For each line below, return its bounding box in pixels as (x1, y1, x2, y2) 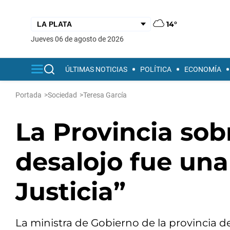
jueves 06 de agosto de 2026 (35, 34, 124, 43)
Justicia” (15, 177, 126, 206)
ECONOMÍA (184, 65, 221, 73)
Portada (15, 91, 42, 99)
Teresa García (83, 91, 127, 99)
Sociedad (48, 91, 77, 99)
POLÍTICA (140, 65, 171, 73)
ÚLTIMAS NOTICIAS (65, 65, 127, 73)
